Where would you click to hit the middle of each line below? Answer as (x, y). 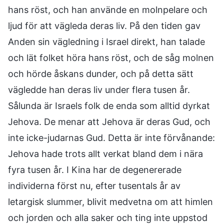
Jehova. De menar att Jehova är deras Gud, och (109, 122)
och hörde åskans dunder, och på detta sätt (101, 74)
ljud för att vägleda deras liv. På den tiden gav (104, 26)
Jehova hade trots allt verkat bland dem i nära (105, 154)
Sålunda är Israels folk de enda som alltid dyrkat (109, 106)
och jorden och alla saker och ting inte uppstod (108, 218)
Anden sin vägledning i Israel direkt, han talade (106, 42)
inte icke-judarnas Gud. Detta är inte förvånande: (111, 138)
